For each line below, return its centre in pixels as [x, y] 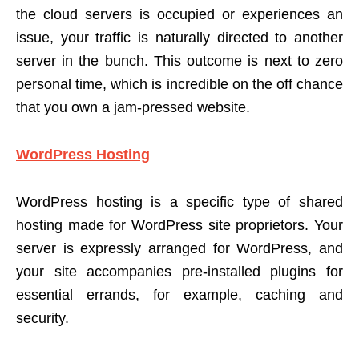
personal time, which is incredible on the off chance [179, 85]
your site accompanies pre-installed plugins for [179, 272]
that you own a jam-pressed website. [133, 108]
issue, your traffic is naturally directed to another [179, 38]
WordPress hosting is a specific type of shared [179, 202]
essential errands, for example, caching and [179, 295]
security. [42, 319]
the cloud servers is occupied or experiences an [179, 15]
